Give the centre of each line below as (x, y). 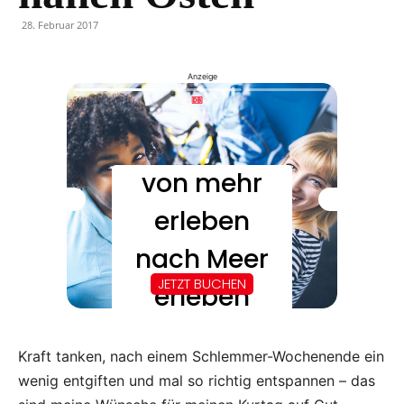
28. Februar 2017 (60, 25)
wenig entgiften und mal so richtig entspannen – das (197, 381)
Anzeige (202, 76)
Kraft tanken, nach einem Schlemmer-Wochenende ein (201, 356)
